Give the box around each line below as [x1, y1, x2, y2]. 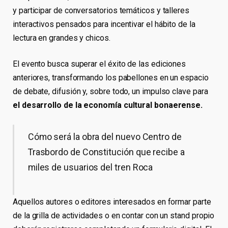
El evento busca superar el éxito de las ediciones [13, 59, 186, 69]
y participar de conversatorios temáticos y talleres [13, 5, 189, 15]
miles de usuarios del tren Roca [27, 161, 153, 173]
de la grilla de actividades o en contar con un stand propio [13, 210, 215, 220]
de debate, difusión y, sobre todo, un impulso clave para [13, 87, 208, 97]
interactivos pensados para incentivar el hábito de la [13, 19, 195, 29]
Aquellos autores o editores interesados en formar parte [13, 196, 211, 207]
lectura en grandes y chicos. [13, 33, 110, 43]
